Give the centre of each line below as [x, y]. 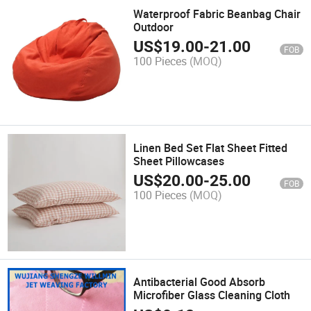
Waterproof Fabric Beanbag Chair [217, 14]
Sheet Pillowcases [179, 161]
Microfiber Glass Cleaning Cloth [212, 295]
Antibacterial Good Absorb [200, 282]
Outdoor [154, 27]
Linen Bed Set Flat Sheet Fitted [211, 148]
